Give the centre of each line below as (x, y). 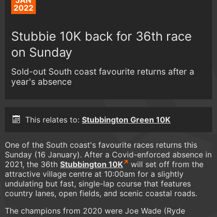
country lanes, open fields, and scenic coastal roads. (101, 194)
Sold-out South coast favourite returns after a (103, 71)
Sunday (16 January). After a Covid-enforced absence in (108, 155)
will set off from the (166, 164)
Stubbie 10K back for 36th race (102, 36)
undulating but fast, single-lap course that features (98, 184)
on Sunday (42, 52)
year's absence (42, 81)
